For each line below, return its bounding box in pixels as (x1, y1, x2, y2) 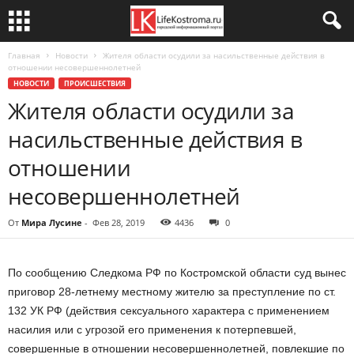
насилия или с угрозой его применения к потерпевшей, (8, 323, 296, 336)
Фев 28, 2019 (92, 217, 145, 228)
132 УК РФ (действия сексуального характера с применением (8, 304, 330, 317)
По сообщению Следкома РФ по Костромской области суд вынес (8, 266, 346, 279)
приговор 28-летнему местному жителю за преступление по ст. (8, 285, 336, 298)
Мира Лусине (21, 217, 82, 228)
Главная (8, 50, 40, 61)
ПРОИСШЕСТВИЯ (64, 78, 126, 88)
